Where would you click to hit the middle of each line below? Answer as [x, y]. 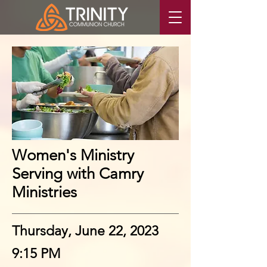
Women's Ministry [73, 155]
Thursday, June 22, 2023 [85, 231]
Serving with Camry [78, 174]
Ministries [44, 192]
